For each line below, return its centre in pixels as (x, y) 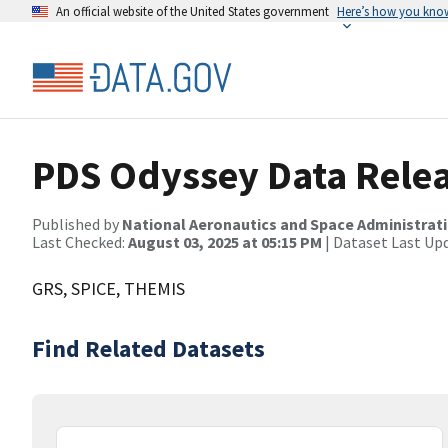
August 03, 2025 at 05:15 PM (225, 242)
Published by (77, 224)
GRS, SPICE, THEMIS (108, 288)
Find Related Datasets (148, 348)
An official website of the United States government (192, 11)
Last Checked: (80, 242)
